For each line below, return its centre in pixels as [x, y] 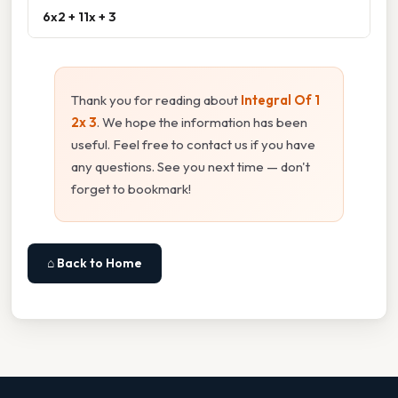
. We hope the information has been [202, 123]
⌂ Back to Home [95, 263]
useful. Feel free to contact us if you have [193, 145]
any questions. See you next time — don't [191, 167]
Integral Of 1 [280, 100]
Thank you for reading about [156, 100]
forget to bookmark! [131, 189]
